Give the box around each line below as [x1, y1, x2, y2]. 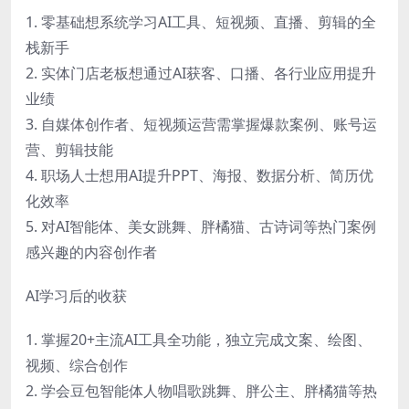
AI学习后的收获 [26, 285, 127, 306]
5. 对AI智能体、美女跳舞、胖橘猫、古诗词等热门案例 [26, 215, 376, 236]
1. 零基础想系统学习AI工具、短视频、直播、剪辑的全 [26, 11, 376, 32]
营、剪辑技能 [26, 139, 113, 160]
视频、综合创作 [26, 354, 128, 375]
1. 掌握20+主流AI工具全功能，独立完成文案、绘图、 [26, 329, 372, 350]
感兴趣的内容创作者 [26, 241, 157, 262]
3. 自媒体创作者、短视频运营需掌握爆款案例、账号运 [26, 113, 377, 134]
